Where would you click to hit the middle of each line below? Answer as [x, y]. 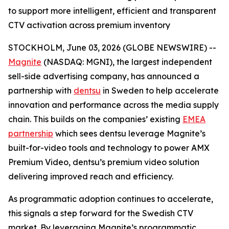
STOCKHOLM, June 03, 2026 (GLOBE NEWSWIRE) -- [112, 48]
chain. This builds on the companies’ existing [95, 119]
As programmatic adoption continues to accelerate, [111, 199]
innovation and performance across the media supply [113, 105]
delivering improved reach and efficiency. [91, 176]
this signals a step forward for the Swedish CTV [101, 213]
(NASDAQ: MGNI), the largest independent [127, 62]
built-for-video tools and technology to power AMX [109, 148]
